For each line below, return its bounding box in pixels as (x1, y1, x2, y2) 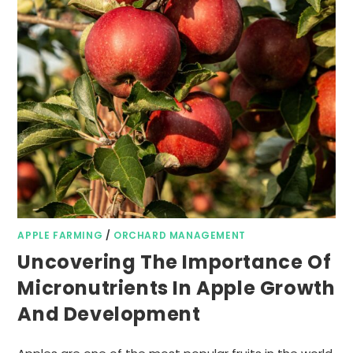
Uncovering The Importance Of (17, 248, 332, 275)
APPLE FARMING (17, 228, 103, 242)
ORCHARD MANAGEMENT (113, 228, 246, 242)
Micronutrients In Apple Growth (17, 274, 336, 301)
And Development (17, 300, 201, 327)
